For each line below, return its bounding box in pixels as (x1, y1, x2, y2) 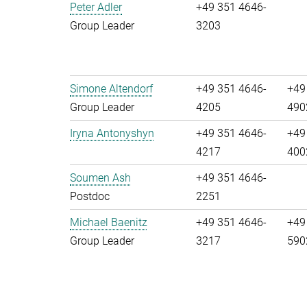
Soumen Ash (70, 171, 131, 184)
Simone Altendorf (70, 82, 153, 95)
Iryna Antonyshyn (70, 127, 154, 140)
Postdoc (70, 190, 110, 203)
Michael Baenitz (70, 216, 147, 229)
